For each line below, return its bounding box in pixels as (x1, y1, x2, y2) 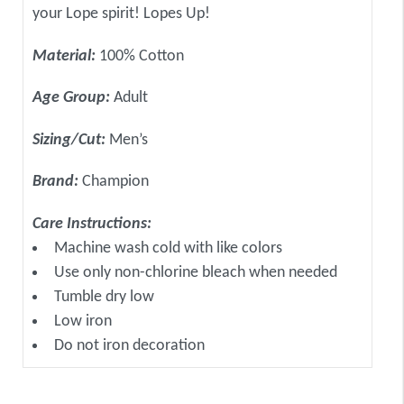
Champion (82, 173, 149, 191)
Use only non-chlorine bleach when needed (54, 263, 337, 281)
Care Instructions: (32, 215, 151, 233)
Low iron (54, 312, 112, 330)
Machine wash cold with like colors (54, 239, 282, 257)
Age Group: (32, 89, 114, 107)
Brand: (32, 173, 82, 191)
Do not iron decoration (54, 336, 205, 354)
